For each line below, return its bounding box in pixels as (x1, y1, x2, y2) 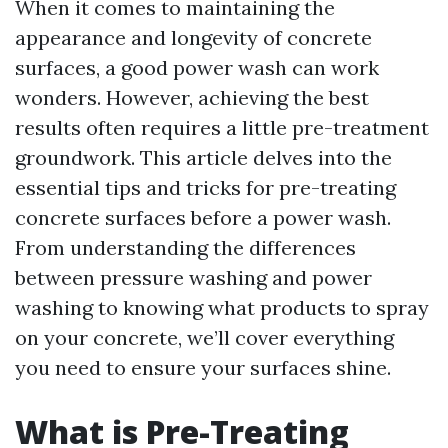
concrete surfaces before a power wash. (15, 205, 391, 230)
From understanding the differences (15, 235, 356, 260)
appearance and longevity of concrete (15, 25, 372, 50)
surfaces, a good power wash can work (15, 55, 379, 80)
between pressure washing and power (15, 265, 372, 290)
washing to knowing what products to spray (15, 295, 429, 320)
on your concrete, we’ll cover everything (15, 325, 394, 350)
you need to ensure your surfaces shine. (15, 355, 391, 380)
